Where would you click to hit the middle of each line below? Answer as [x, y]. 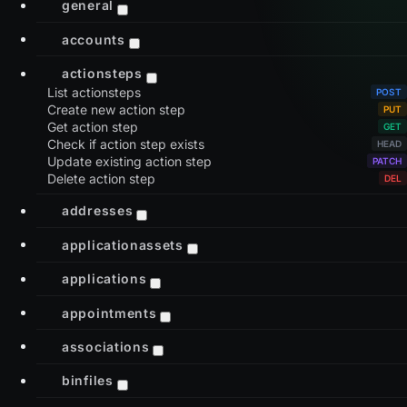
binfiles [88, 380]
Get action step [93, 126]
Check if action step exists [126, 144]
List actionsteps [94, 92]
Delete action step [101, 178]
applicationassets [123, 244]
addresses [98, 210]
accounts [94, 39]
